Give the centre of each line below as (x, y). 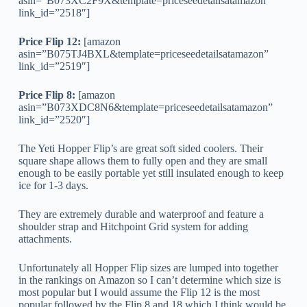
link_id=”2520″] (54, 119)
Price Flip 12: (49, 41)
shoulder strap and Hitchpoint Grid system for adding (133, 226)
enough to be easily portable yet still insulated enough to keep (151, 173)
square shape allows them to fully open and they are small (143, 160)
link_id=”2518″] (54, 12)
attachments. (45, 238)
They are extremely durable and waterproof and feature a (141, 214)
